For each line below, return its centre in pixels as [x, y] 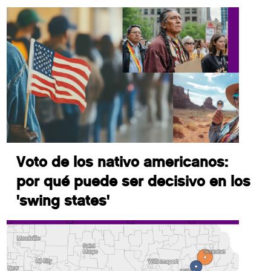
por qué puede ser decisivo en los [134, 181]
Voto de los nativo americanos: [122, 162]
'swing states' [63, 201]
